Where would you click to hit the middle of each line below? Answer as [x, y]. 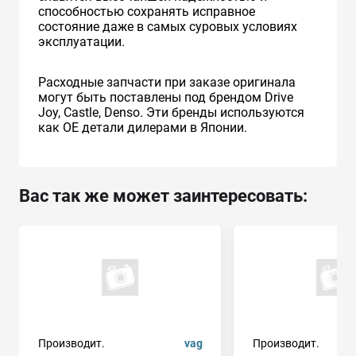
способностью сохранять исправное [147, 11]
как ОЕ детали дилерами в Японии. [143, 127]
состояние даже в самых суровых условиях [168, 26]
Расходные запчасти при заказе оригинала [167, 82]
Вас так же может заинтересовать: [163, 195]
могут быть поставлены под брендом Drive [166, 97]
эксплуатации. [81, 41]
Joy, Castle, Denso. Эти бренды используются [171, 112]
